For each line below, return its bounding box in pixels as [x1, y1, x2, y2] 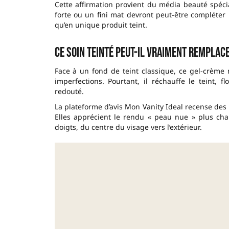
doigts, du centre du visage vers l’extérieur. [54, 122, 202, 132]
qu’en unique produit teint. [54, 19, 147, 30]
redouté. [54, 86, 84, 96]
